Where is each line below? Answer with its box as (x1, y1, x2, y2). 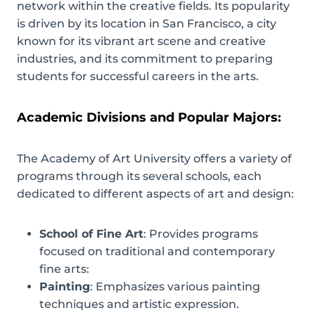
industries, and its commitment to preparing (17, 51, 273, 65)
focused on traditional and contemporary (39, 244, 275, 258)
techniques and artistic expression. (39, 297, 239, 311)
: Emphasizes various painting (90, 279, 260, 293)
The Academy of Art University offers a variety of (17, 151, 292, 165)
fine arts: (39, 262, 89, 276)
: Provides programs (143, 226, 258, 240)
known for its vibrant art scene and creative (17, 34, 266, 48)
